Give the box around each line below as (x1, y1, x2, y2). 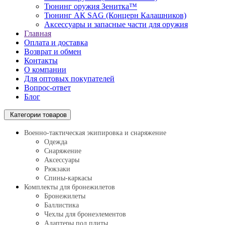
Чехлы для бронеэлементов (44, 210, 126, 218)
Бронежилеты (44, 192, 85, 200)
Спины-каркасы (44, 174, 92, 182)
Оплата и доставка (24, 38, 88, 47)
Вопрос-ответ (24, 83, 71, 92)
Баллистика (44, 201, 79, 209)
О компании (24, 65, 66, 74)
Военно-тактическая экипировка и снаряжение (24, 129, 166, 137)
